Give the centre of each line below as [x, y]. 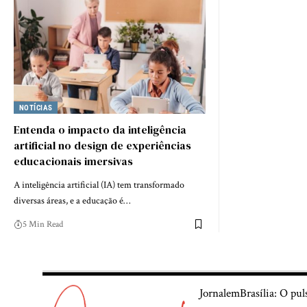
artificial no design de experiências [102, 145]
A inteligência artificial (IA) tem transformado [99, 185]
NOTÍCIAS [36, 108]
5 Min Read [43, 224]
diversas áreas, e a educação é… [72, 200]
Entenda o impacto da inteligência [100, 129]
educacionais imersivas [73, 161]
